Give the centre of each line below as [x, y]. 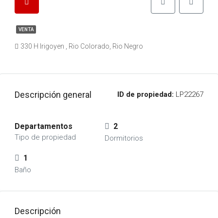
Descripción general [53, 95]
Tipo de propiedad [45, 137]
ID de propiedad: [145, 94]
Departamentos [44, 126]
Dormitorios [124, 138]
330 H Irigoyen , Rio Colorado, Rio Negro [82, 46]
